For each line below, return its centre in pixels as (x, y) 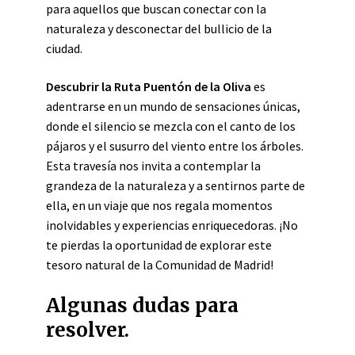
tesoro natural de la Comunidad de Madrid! (160, 265)
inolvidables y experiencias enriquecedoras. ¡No (172, 225)
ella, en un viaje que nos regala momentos (159, 205)
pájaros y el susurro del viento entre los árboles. (175, 146)
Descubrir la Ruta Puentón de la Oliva (149, 86)
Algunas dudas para (142, 305)
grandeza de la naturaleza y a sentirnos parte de (176, 185)
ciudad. (64, 48)
